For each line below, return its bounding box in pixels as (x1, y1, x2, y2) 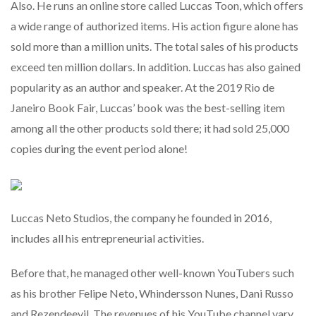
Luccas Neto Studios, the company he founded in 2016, (11, 211, 272, 225)
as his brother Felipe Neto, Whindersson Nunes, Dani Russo (11, 286, 293, 300)
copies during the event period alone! (11, 142, 188, 156)
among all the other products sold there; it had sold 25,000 (11, 121, 289, 135)
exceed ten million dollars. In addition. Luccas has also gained (11, 60, 300, 74)
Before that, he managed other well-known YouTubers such (11, 266, 294, 280)
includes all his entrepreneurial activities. (11, 231, 204, 245)
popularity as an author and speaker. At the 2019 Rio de (11, 80, 274, 95)
